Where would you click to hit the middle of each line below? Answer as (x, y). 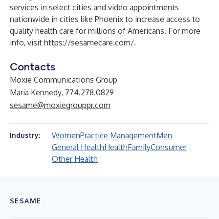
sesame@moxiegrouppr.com (60, 105)
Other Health (75, 159)
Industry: (25, 135)
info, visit (27, 43)
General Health (78, 147)
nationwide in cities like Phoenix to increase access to (105, 19)
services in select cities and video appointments (94, 7)
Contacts (33, 67)
